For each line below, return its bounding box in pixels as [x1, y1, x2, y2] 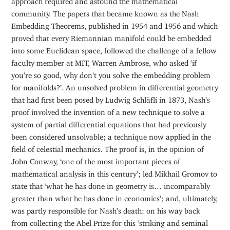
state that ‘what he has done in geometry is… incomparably [11, 181, 210, 187]
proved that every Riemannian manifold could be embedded [11, 33, 212, 39]
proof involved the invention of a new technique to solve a [11, 107, 205, 113]
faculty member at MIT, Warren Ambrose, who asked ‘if [11, 57, 197, 64]
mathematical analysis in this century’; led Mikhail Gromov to [11, 168, 218, 175]
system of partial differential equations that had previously [11, 119, 207, 125]
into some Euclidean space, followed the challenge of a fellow [11, 45, 217, 51]
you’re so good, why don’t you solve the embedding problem [11, 70, 211, 76]
